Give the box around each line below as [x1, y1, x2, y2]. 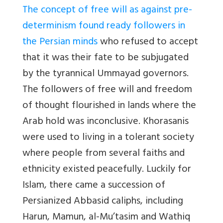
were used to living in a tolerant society [22, 128, 194, 147]
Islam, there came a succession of [22, 176, 165, 195]
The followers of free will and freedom [22, 81, 192, 100]
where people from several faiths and [22, 144, 185, 163]
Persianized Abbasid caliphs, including [22, 192, 183, 211]
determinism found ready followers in [22, 17, 185, 36]
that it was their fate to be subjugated [22, 49, 189, 68]
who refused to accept [98, 33, 198, 52]
